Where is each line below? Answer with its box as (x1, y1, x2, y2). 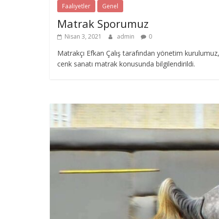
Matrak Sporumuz (57, 16, 149, 31)
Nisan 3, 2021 (65, 32, 102, 41)
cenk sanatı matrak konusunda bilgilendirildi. (57, 59, 195, 68)
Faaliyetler (62, 1, 90, 10)
